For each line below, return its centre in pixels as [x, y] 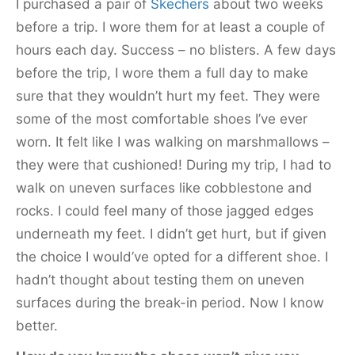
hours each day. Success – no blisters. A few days [176, 50]
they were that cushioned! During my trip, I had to [174, 164]
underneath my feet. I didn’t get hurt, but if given [171, 233]
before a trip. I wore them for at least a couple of [170, 27]
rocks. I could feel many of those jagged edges [165, 210]
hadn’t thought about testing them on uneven [160, 279]
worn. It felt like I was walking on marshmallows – [173, 141]
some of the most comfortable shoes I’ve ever [162, 118]
